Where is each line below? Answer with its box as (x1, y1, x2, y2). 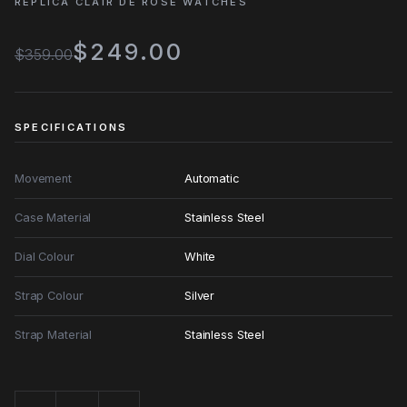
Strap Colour (15, 288, 84, 303)
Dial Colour (15, 249, 74, 263)
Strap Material (15, 327, 93, 342)
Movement (15, 171, 72, 185)
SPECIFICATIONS (15, 121, 128, 134)
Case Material (15, 210, 92, 224)
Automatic (184, 171, 240, 185)
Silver (184, 288, 215, 303)
